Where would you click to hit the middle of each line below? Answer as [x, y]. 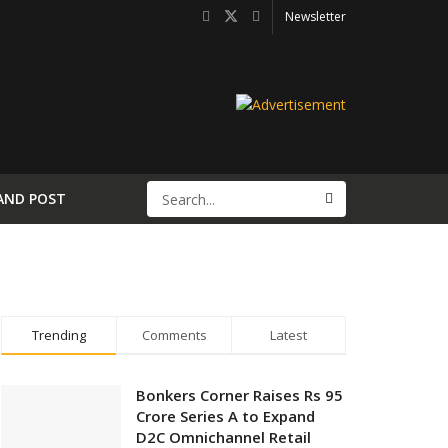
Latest [288, 335]
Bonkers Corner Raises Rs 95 [239, 395]
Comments [174, 335]
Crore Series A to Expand [225, 416]
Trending [59, 335]
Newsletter [315, 16]
